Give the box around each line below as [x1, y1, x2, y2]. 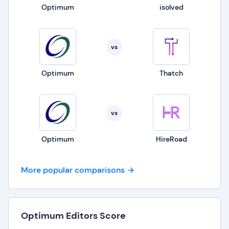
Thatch [159, 68, 184, 78]
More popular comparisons [21, 165, 125, 175]
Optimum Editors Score [21, 210, 126, 222]
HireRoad [155, 134, 187, 144]
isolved [159, 3, 184, 12]
